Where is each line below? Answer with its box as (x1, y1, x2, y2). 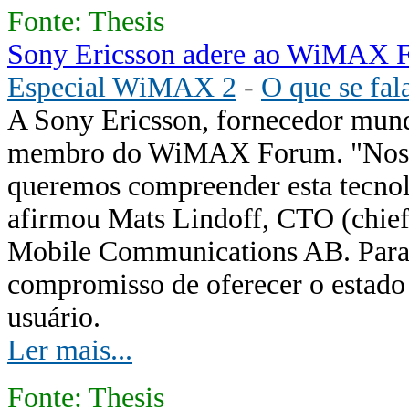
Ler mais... (7, 334, 132, 366)
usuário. (7, 301, 100, 333)
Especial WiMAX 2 (7, 71, 236, 103)
